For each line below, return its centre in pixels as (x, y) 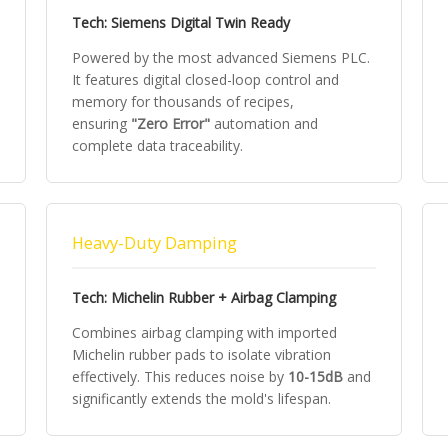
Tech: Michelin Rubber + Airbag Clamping (204, 297)
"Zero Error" (170, 123)
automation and (264, 123)
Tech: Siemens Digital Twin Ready (181, 22)
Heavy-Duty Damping (154, 243)
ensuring (101, 123)
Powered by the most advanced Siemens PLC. (221, 57)
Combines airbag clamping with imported (204, 332)
